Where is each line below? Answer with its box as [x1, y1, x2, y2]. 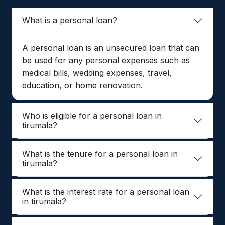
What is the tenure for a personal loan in [22, 148, 178, 159]
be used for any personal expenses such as [22, 55, 190, 65]
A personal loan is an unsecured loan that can [22, 42, 199, 53]
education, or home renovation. [22, 80, 143, 90]
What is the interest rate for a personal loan [22, 186, 189, 197]
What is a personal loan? [22, 15, 117, 26]
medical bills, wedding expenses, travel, [22, 67, 172, 78]
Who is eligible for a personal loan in [22, 110, 162, 121]
